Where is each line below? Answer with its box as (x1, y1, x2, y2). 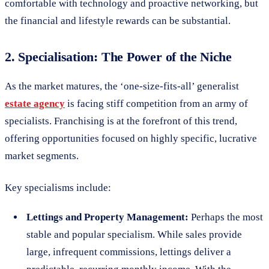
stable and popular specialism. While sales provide (26, 228, 242, 240)
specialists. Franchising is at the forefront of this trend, (5, 115, 237, 127)
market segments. (5, 150, 79, 162)
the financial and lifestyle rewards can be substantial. (5, 14, 231, 26)
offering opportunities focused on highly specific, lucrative (5, 132, 257, 144)
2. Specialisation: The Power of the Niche (5, 49, 232, 64)
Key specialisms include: (5, 181, 111, 193)
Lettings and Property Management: (26, 211, 189, 223)
